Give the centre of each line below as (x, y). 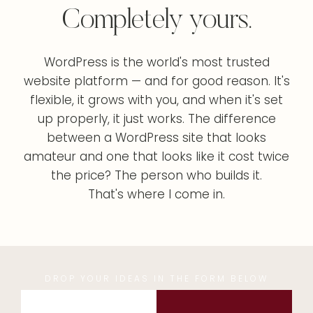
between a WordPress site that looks (156, 138)
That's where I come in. (156, 194)
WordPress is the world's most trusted (156, 62)
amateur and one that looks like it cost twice (156, 156)
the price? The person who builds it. (156, 175)
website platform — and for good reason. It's (156, 81)
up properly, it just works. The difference (156, 119)
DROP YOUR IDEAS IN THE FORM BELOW (156, 278)
